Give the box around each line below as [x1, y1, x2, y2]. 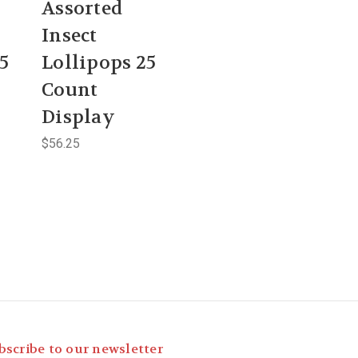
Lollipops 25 [42, 50, 156, 74]
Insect [42, 23, 97, 47]
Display [42, 105, 115, 129]
